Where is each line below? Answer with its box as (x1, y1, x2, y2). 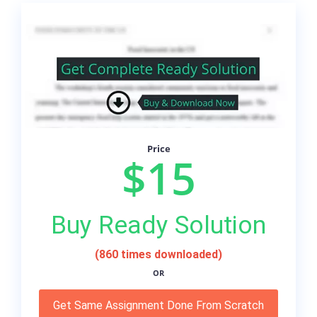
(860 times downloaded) (95, 248, 222, 262)
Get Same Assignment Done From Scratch (53, 299, 264, 313)
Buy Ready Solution (51, 210, 266, 241)
